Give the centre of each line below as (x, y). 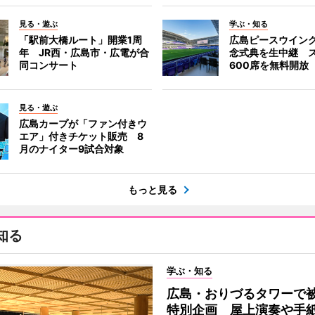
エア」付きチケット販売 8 (81, 136)
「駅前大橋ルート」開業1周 (80, 39)
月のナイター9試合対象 (71, 148)
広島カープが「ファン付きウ (83, 123)
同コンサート (48, 65)
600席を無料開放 (269, 65)
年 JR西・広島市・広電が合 (84, 52)
